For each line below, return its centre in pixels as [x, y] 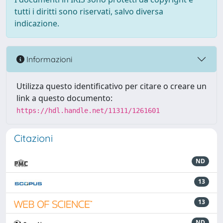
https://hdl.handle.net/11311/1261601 [88, 111]
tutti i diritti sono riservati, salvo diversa [89, 11]
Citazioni [33, 138]
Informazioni [48, 59]
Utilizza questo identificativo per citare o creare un [111, 86]
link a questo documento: [64, 98]
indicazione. [37, 23]
